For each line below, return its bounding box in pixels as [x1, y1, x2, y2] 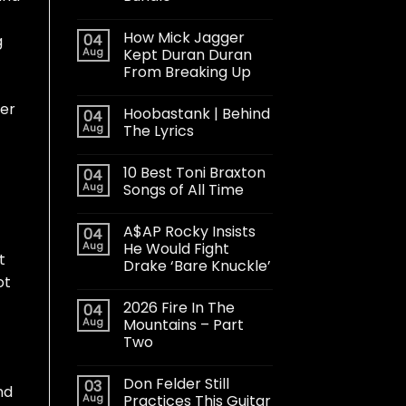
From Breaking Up [122, 61, 251, 82]
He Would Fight [122, 237, 229, 259]
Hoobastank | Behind [122, 102, 270, 124]
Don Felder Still [122, 372, 229, 394]
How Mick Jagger [122, 26, 245, 48]
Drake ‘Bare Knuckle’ [122, 255, 271, 276]
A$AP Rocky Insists [122, 220, 256, 242]
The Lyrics [122, 120, 194, 141]
